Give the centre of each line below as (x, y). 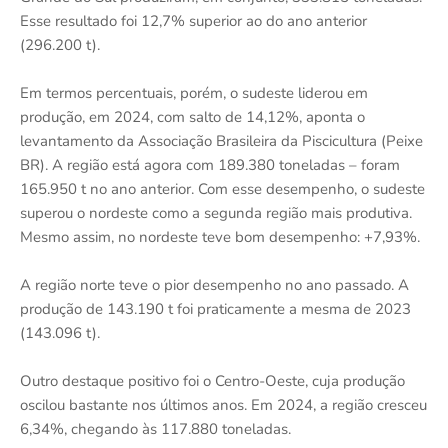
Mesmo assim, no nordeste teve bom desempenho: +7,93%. (220, 236)
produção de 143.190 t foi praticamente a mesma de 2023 (215, 308)
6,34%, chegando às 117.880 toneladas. (155, 428)
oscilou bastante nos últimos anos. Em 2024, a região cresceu (223, 404)
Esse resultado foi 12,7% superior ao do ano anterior (193, 20)
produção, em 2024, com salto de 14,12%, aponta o (192, 116)
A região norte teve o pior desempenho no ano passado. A (214, 284)
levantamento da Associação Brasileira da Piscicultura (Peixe (221, 140)
